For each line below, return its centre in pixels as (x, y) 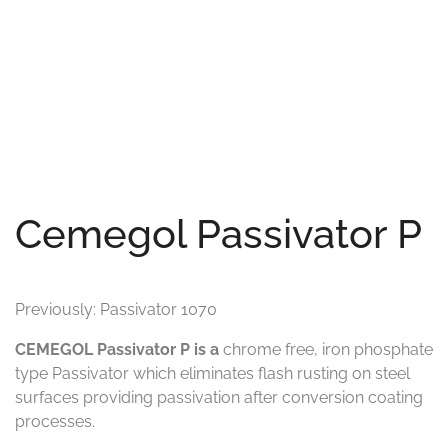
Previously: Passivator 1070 (116, 309)
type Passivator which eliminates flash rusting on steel (212, 373)
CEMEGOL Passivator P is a (119, 349)
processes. (55, 421)
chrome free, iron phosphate (328, 349)
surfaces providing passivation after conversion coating (219, 397)
